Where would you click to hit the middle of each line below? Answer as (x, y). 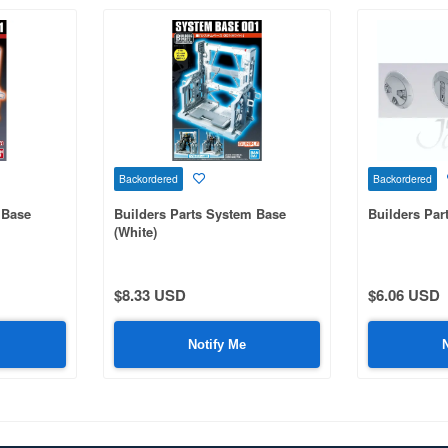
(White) (135, 231)
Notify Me (216, 344)
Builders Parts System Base (199, 213)
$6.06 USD (404, 294)
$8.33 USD (149, 294)
